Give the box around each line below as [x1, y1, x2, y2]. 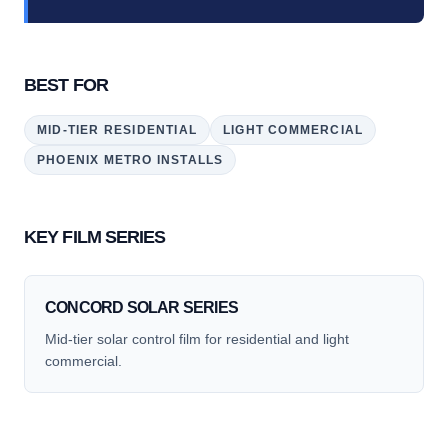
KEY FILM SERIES [24, 227, 166, 247]
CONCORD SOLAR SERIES [45, 299, 238, 316]
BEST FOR [24, 75, 108, 95]
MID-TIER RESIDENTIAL [37, 123, 197, 137]
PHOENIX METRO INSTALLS [37, 153, 224, 167]
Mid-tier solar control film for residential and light [45, 331, 349, 347]
